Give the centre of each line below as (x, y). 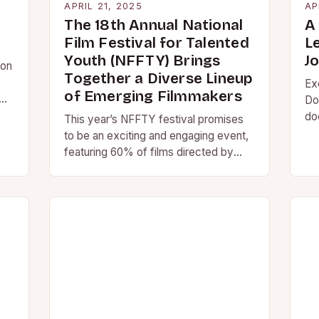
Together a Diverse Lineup (159, 79)
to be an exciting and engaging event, (157, 136)
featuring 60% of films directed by (149, 152)
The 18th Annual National (154, 25)
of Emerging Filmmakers (153, 96)
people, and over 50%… (124, 185)
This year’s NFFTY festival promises (154, 119)
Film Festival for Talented (157, 43)
